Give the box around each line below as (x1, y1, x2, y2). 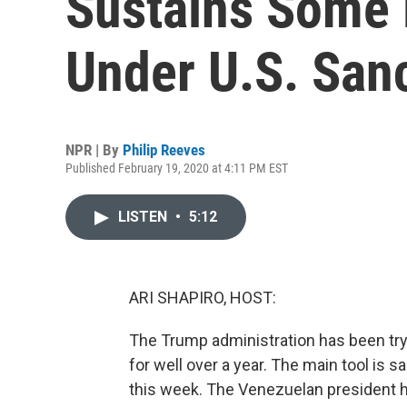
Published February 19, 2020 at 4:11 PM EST (65, 161, 288, 175)
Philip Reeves (123, 141, 205, 159)
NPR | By (65, 141, 123, 159)
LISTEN (118, 208, 171, 225)
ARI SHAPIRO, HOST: (129, 288, 276, 307)
